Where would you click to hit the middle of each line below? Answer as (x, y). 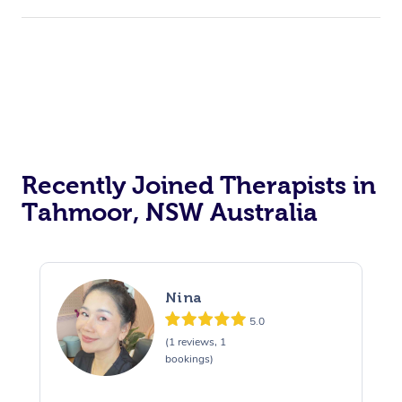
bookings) (189, 359)
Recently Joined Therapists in (199, 185)
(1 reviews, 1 (195, 342)
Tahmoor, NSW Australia (170, 212)
